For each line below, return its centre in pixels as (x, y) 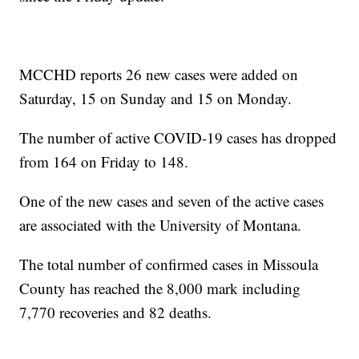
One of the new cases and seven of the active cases (172, 201)
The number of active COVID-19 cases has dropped (178, 138)
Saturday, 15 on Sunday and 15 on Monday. (156, 99)
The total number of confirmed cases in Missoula (169, 264)
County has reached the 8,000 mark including (160, 288)
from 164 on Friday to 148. (104, 162)
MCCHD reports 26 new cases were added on (159, 75)
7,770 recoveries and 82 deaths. (116, 313)
